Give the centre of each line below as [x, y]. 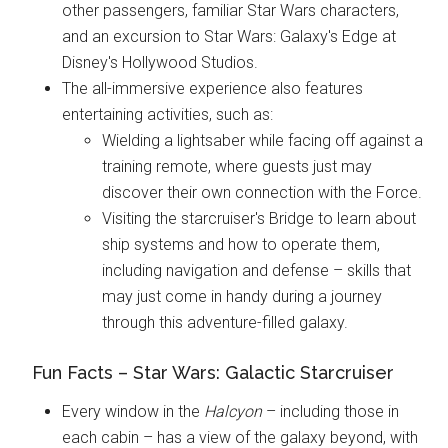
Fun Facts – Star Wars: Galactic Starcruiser [208, 372]
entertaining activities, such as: [168, 114]
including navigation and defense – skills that [257, 270]
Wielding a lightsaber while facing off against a [263, 140]
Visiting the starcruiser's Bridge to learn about [259, 218]
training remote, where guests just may [237, 166]
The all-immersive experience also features [213, 88]
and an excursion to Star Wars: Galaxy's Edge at [229, 36]
